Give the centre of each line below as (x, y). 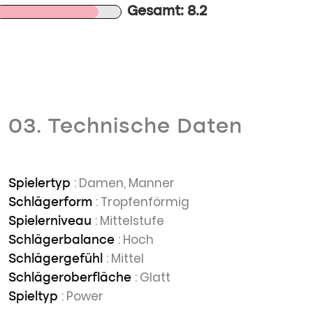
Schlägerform (52, 203)
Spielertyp (41, 184)
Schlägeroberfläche (72, 278)
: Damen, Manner (124, 183)
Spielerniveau (52, 221)
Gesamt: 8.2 (167, 12)
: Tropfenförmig (143, 202)
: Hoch (136, 240)
